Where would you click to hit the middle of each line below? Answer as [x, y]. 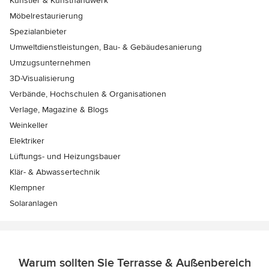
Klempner [27, 187]
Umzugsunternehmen [50, 62]
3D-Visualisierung [42, 78]
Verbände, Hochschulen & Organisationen [88, 94]
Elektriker [27, 141]
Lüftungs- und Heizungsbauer [65, 156]
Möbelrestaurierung [46, 16]
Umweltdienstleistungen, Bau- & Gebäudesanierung [106, 47]
